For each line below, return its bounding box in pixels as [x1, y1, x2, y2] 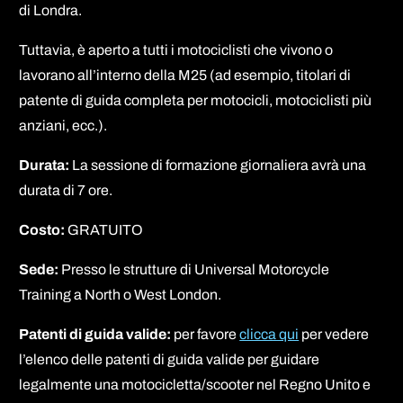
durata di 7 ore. [19, 182, 113, 198]
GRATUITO [67, 221, 144, 237]
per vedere [301, 326, 370, 342]
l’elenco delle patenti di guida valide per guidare [19, 351, 320, 367]
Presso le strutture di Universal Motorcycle [58, 261, 330, 277]
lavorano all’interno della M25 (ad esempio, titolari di [19, 67, 352, 83]
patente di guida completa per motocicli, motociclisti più [19, 92, 372, 108]
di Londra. [19, 2, 83, 18]
